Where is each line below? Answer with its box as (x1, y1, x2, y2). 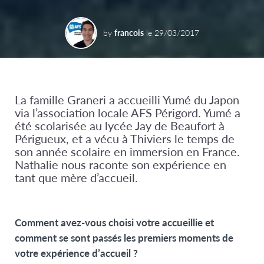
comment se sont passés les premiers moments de (15, 230, 233, 245)
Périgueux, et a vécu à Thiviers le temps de (15, 130, 235, 147)
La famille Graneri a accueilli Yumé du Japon (15, 91, 239, 108)
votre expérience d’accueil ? (15, 246, 138, 260)
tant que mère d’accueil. (15, 169, 138, 186)
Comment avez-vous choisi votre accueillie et (15, 215, 214, 230)
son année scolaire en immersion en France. (15, 143, 240, 160)
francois (114, 27, 144, 39)
